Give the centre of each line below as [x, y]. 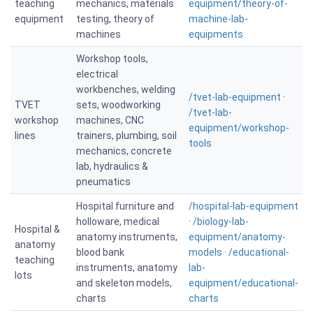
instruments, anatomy [127, 268]
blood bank [100, 252]
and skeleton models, [124, 283]
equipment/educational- [243, 283]
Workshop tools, [112, 59]
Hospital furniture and [125, 206]
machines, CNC [110, 120]
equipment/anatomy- [237, 237]
